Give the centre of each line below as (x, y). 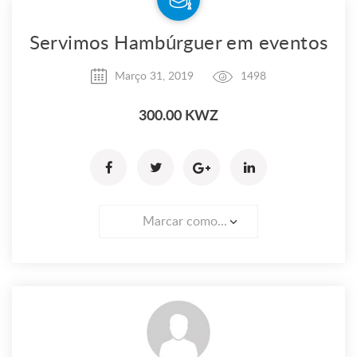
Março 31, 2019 (154, 77)
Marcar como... (185, 222)
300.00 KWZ (178, 116)
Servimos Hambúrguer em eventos (178, 44)
